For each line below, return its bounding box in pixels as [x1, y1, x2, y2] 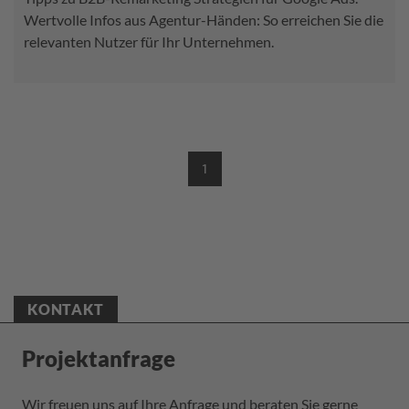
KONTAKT [27, 299, 104, 318]
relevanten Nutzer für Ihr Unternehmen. [24, 32, 274, 50]
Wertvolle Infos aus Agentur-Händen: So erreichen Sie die [24, 10, 383, 28]
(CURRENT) [200, 167, 257, 182]
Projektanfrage [22, 344, 175, 372]
